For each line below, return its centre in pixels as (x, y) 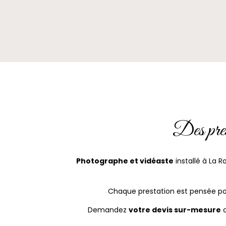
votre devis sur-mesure (175, 210)
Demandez (108, 210)
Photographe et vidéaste (125, 161)
